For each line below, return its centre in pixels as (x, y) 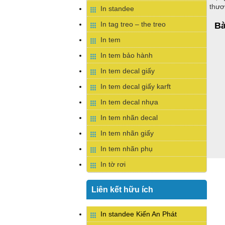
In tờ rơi (113, 164)
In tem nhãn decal (129, 118)
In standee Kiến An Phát (139, 214)
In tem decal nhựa (129, 102)
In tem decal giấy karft (136, 86)
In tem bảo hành (127, 55)
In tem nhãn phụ (127, 149)
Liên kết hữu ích (122, 189)
